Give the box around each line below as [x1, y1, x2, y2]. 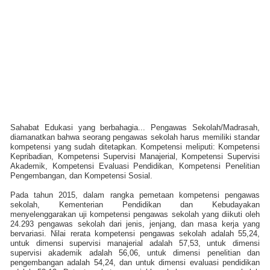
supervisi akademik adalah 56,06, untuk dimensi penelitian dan [10, 248, 260, 257]
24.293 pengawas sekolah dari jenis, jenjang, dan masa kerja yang [10, 219, 260, 228]
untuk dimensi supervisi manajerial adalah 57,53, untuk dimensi [10, 238, 260, 248]
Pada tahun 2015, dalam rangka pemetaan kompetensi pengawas [10, 190, 260, 199]
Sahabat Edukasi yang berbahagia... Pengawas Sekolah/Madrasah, [10, 122, 260, 132]
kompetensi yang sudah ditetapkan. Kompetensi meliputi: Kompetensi [10, 142, 260, 151]
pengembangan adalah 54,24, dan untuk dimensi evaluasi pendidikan [10, 257, 260, 267]
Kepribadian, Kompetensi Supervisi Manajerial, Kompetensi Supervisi [10, 151, 260, 161]
